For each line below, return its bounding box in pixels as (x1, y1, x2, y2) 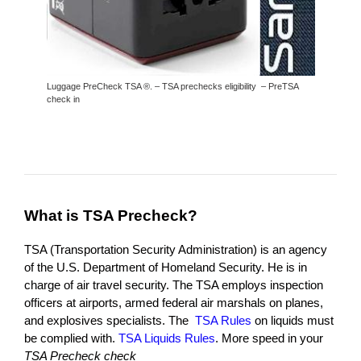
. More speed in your (215, 330, 323, 345)
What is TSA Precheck (24, 206, 188, 224)
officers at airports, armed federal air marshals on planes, (24, 295, 323, 309)
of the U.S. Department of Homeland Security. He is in (24, 259, 307, 274)
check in (46, 94, 80, 105)
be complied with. (24, 330, 118, 345)
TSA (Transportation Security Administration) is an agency (24, 242, 327, 256)
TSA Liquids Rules (118, 330, 215, 345)
